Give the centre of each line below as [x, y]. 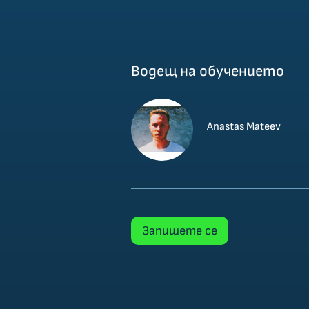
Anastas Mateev [244, 127]
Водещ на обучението [208, 71]
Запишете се [180, 231]
